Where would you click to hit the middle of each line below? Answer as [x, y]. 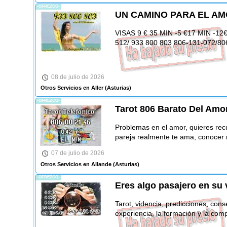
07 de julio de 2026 [78, 153]
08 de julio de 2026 [78, 77]
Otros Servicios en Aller [72, 88]
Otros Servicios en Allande [76, 164]
